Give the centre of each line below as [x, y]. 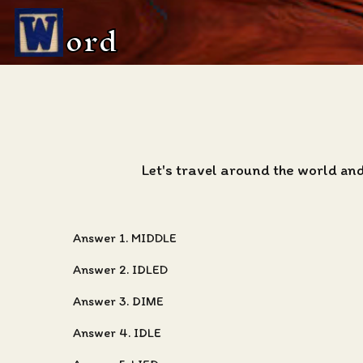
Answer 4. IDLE [117, 333]
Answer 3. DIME [118, 301]
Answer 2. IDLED [120, 269]
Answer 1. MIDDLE [125, 238]
